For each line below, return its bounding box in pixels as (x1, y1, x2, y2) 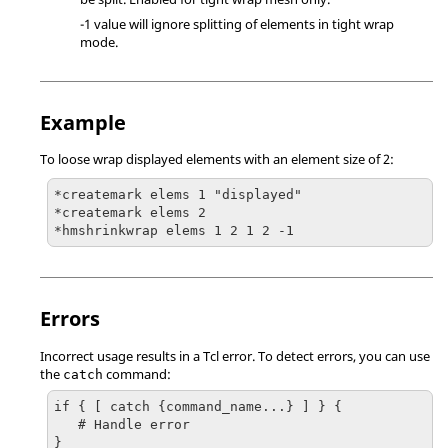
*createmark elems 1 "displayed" (54, 186, 302, 202)
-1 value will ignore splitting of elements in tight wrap (80, 14, 394, 33)
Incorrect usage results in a (40, 346, 203, 365)
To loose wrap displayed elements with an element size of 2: (40, 150, 394, 168)
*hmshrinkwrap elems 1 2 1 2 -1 (54, 222, 294, 238)
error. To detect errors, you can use (219, 346, 430, 365)
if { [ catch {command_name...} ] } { (54, 398, 342, 414)
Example (40, 108, 126, 136)
